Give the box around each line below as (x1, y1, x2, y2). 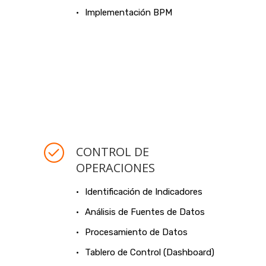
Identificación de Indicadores (85, 186, 202, 197)
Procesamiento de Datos (85, 227, 188, 237)
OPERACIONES (76, 160, 155, 176)
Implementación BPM (85, 7, 172, 18)
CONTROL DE (76, 144, 149, 160)
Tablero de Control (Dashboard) (85, 247, 214, 258)
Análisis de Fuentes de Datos (85, 207, 205, 217)
